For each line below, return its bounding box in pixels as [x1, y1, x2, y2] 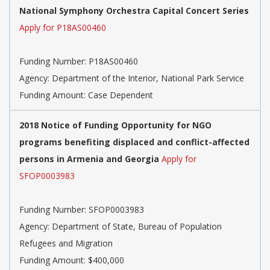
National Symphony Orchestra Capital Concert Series [19, 5, 249, 17]
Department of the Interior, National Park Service [52, 72, 244, 84]
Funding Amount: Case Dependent [19, 89, 153, 101]
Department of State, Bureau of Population [52, 221, 222, 233]
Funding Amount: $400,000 [19, 254, 124, 266]
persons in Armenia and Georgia [19, 153, 159, 165]
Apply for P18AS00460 [19, 22, 106, 34]
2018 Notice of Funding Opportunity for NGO [19, 119, 212, 131]
